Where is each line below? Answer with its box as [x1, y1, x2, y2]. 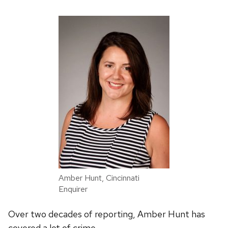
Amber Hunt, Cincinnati [59, 172, 139, 183]
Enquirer [59, 183, 88, 194]
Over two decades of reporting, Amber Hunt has [8, 208, 205, 220]
